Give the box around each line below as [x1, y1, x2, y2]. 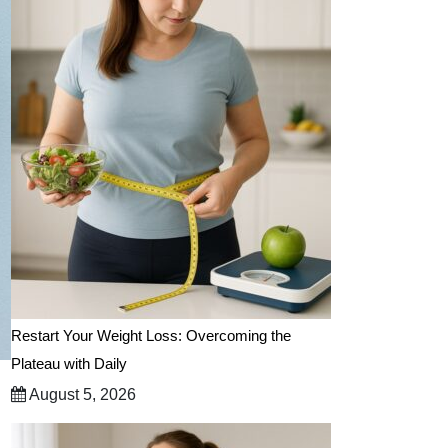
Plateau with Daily [11, 355, 127, 373]
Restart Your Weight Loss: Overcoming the [11, 327, 291, 345]
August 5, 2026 [26, 386, 136, 404]
